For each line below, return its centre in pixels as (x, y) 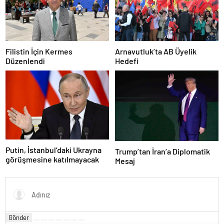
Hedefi (127, 60)
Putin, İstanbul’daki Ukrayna (53, 149)
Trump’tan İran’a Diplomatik (162, 151)
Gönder (19, 218)
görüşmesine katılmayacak (52, 159)
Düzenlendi (25, 60)
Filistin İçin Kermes (39, 51)
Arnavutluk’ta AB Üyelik (156, 51)
